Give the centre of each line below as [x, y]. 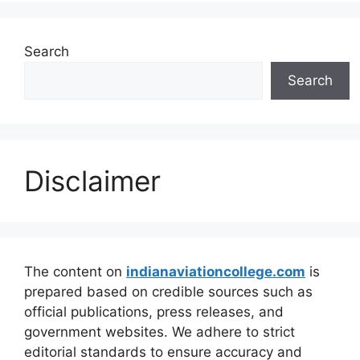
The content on [75, 271]
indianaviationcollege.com [216, 271]
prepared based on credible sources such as [168, 291]
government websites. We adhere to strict [160, 331]
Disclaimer [92, 180]
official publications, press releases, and [154, 311]
